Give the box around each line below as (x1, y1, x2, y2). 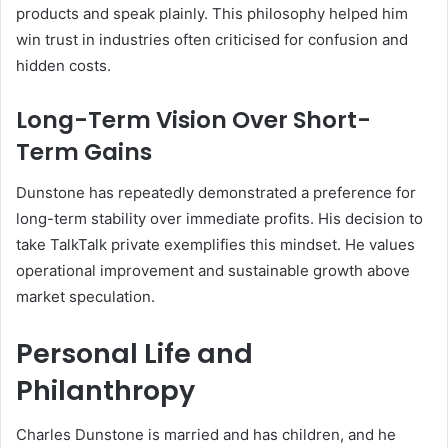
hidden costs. (16, 56, 111, 76)
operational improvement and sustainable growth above (16, 260, 410, 280)
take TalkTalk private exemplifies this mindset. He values (16, 234, 415, 254)
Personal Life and (16, 334, 253, 372)
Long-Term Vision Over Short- (16, 104, 371, 137)
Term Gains (16, 136, 152, 169)
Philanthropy (16, 371, 195, 409)
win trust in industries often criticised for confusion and (16, 30, 408, 50)
